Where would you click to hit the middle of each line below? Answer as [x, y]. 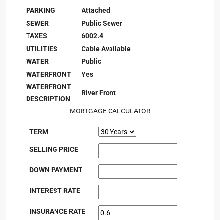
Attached [96, 10]
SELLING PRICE [54, 149]
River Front [99, 93]
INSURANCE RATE [57, 211]
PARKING [41, 10]
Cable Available [106, 49]
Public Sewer [102, 23]
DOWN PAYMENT [56, 170]
